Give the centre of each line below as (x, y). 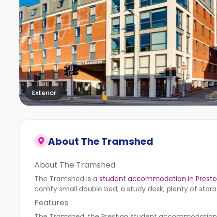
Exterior (44, 93)
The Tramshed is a (67, 179)
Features (51, 203)
